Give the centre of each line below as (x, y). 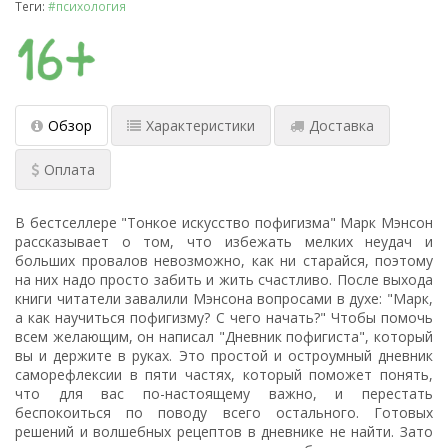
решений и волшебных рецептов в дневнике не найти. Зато (224, 432)
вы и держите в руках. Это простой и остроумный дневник (224, 356)
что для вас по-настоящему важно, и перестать (224, 394)
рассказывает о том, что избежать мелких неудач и (224, 242)
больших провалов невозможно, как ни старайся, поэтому (224, 261)
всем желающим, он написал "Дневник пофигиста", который (224, 337)
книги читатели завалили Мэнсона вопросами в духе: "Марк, (224, 299)
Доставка (341, 126)
